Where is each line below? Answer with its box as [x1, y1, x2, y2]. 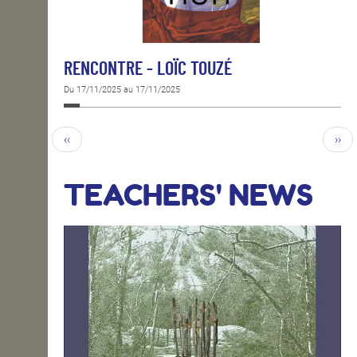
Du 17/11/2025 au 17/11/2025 [64, 84, 180, 95]
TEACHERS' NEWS [64, 177, 313, 213]
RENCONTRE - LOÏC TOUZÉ [64, 59, 232, 79]
